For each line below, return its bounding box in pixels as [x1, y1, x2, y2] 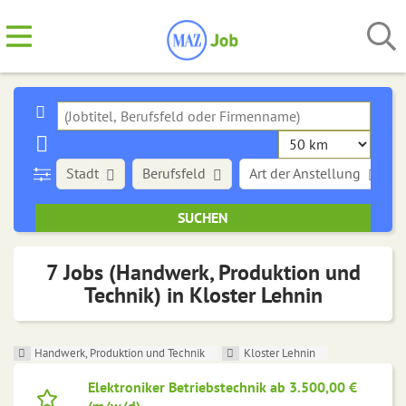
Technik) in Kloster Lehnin [83, 281, 323, 310]
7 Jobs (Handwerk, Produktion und [45, 258, 361, 287]
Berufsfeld [142, 164, 207, 182]
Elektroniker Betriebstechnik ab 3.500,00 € [88, 378, 357, 397]
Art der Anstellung [249, 164, 362, 182]
